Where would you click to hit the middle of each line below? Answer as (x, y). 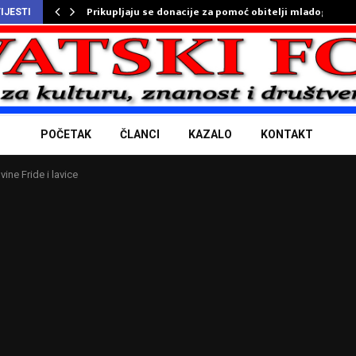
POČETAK (66, 135)
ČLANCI (140, 135)
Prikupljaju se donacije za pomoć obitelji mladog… (211, 12)
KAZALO (210, 135)
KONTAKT (287, 135)
